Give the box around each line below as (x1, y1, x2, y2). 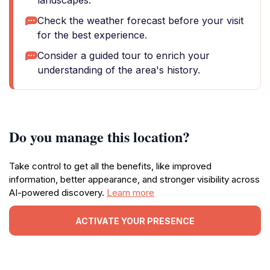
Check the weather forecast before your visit (37, 14, 243, 27)
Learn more (107, 187, 154, 198)
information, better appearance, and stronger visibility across (9, 174, 260, 185)
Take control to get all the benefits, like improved (9, 160, 212, 172)
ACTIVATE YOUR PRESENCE (75, 215, 195, 226)
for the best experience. (37, 29, 147, 41)
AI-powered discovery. (9, 187, 107, 198)
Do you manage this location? (9, 126, 190, 147)
